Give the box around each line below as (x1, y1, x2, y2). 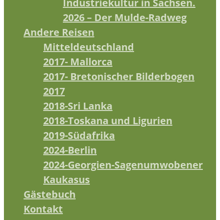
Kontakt (24, 202, 63, 216)
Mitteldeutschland (43, 40, 134, 54)
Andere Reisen (24, 25, 94, 39)
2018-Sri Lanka (43, 99, 112, 112)
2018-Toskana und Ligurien (43, 113, 172, 127)
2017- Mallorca (43, 55, 112, 68)
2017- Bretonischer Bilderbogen (43, 69, 194, 83)
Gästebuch (24, 187, 76, 201)
